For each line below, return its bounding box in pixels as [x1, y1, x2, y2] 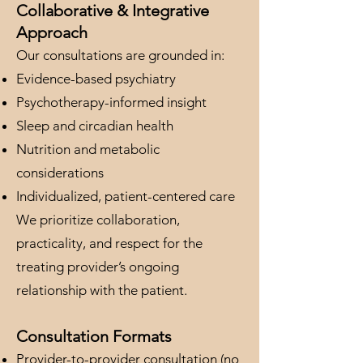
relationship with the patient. [16, 282, 187, 298]
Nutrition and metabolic [16, 141, 160, 157]
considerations [16, 164, 104, 181]
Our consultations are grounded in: [16, 47, 224, 63]
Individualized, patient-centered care [16, 188, 235, 204]
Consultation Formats [16, 327, 172, 346]
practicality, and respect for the [16, 235, 203, 251]
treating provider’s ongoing [16, 258, 179, 275]
